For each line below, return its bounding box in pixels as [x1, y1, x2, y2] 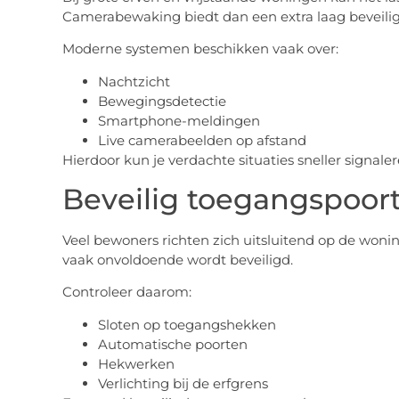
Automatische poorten [97, 335, 248, 353]
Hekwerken [97, 354, 175, 372]
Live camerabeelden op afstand [97, 131, 306, 149]
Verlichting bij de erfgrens [97, 374, 268, 392]
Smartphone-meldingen [97, 111, 260, 129]
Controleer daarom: [61, 283, 191, 301]
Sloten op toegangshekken [97, 315, 276, 333]
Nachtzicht [97, 72, 170, 90]
